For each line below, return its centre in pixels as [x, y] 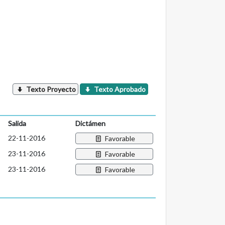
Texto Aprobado [119, 89]
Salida [17, 124]
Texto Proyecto [50, 89]
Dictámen [90, 124]
